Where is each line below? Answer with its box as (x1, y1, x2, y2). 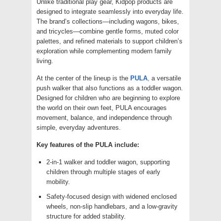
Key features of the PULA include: (37, 141, 139, 148)
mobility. (46, 178, 70, 185)
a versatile (149, 74, 181, 82)
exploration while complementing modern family (37, 47, 172, 55)
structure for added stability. (46, 212, 126, 220)
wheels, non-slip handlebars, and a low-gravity (46, 202, 178, 210)
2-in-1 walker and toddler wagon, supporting (46, 158, 170, 166)
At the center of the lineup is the (37, 74, 130, 82)
